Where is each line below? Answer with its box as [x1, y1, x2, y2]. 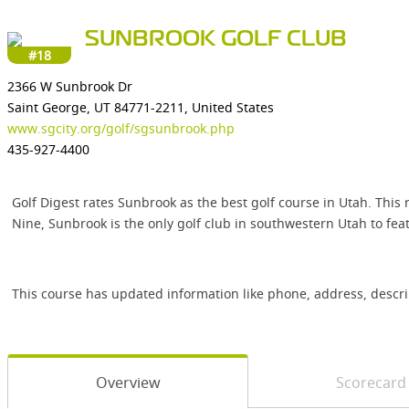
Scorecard [335, 372, 406, 393]
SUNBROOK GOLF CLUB [85, 30, 347, 49]
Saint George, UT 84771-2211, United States [7, 99, 274, 116]
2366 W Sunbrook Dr [7, 78, 132, 95]
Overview [95, 372, 161, 393]
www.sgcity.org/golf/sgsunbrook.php [7, 120, 235, 137]
